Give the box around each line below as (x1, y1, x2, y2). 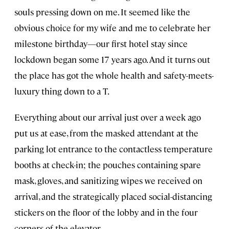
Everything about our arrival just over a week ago (14, 111, 201, 123)
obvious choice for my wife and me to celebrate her (14, 22, 211, 34)
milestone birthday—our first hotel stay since (14, 38, 188, 50)
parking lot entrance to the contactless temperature (14, 143, 213, 155)
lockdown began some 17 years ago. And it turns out (14, 54, 210, 65)
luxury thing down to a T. (14, 85, 109, 97)
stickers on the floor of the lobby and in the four (14, 207, 198, 218)
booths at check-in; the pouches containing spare (14, 159, 201, 171)
